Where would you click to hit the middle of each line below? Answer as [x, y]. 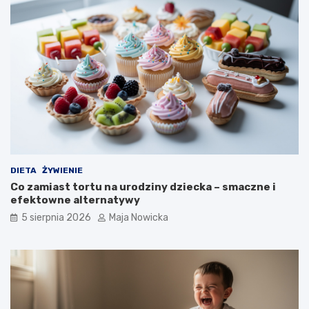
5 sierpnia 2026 [56, 217]
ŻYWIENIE [62, 170]
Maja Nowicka [139, 217]
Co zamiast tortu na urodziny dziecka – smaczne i [143, 187]
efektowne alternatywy [75, 200]
